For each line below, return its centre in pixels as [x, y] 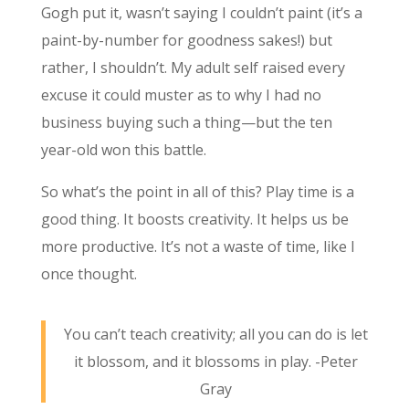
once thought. [90, 274]
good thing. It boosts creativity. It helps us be [194, 220]
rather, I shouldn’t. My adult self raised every [193, 68]
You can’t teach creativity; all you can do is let [215, 335]
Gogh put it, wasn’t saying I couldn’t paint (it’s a [201, 13]
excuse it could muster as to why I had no [181, 95]
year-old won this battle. [125, 150]
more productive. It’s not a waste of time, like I [198, 247]
